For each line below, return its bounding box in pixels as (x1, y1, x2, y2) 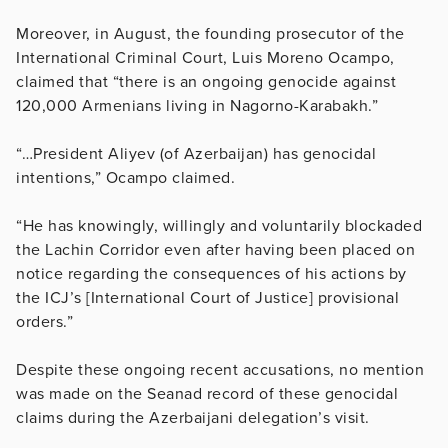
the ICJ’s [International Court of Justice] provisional (16, 287, 399, 308)
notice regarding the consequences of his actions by (16, 263, 407, 284)
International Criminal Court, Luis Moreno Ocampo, (16, 47, 395, 68)
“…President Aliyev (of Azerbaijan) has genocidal (16, 143, 376, 164)
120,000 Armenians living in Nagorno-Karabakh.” (16, 95, 378, 116)
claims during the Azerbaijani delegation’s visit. (16, 407, 370, 428)
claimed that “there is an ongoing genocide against (16, 71, 396, 92)
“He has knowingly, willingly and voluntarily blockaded (16, 215, 422, 236)
